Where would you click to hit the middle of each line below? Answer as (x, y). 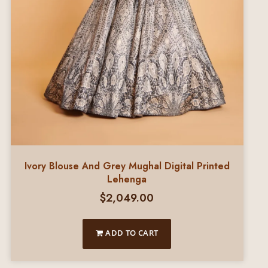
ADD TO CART (131, 232)
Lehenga (127, 179)
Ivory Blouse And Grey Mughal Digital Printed (127, 166)
